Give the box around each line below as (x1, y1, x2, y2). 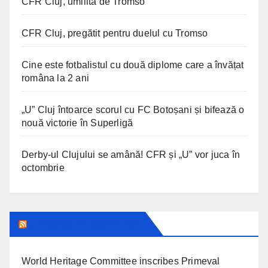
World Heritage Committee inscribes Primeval (22, 255, 220, 266)
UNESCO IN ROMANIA (29, 217, 141, 230)
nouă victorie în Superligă (22, 117, 133, 128)
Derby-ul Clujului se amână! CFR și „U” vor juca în (22, 149, 240, 160)
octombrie (22, 162, 65, 173)
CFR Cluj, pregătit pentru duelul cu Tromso (22, 28, 208, 38)
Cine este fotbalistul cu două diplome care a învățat (22, 59, 244, 70)
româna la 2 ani (22, 72, 89, 83)
